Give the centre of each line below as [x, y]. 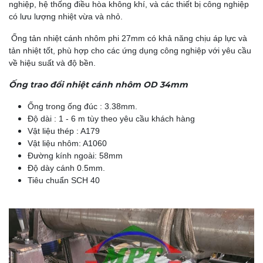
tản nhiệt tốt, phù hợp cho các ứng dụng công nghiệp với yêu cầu [130, 51]
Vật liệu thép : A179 [64, 131]
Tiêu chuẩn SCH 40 [64, 181]
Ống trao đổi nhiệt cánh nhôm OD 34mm [100, 85]
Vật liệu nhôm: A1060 [67, 144]
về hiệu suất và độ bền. [52, 63]
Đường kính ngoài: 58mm [75, 156]
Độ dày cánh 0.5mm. [68, 168]
